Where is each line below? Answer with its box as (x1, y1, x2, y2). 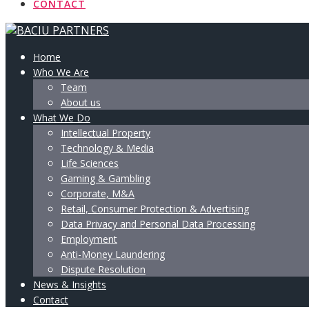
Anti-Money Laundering (61, 248, 165, 261)
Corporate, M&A (61, 187, 134, 200)
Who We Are (33, 66, 89, 79)
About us (61, 96, 101, 109)
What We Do (33, 111, 90, 124)
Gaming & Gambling (61, 172, 150, 185)
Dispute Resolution (61, 263, 146, 276)
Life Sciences (61, 157, 119, 170)
